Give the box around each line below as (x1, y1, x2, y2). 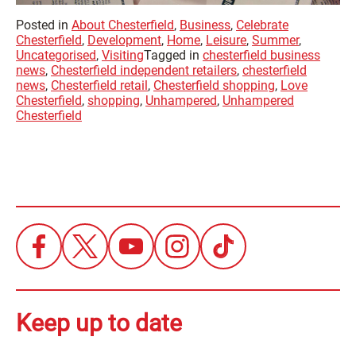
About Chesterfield (72, 17, 174, 33)
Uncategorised (16, 47, 96, 63)
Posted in (16, 17, 72, 33)
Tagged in (144, 47, 203, 63)
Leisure (206, 32, 246, 48)
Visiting (102, 47, 144, 63)
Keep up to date (16, 308, 182, 337)
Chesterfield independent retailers (51, 62, 237, 78)
